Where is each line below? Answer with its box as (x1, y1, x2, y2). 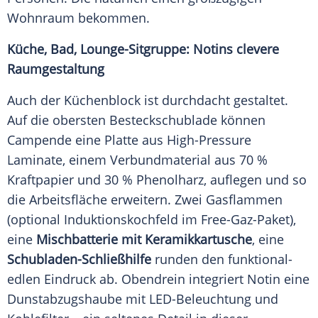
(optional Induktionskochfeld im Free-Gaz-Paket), (7, 211, 296, 229)
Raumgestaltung (7, 60, 104, 78)
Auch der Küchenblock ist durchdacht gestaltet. (7, 92, 288, 109)
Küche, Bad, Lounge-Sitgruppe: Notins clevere (7, 40, 279, 58)
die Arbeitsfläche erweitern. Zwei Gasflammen (7, 191, 283, 209)
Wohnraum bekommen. (7, 9, 150, 27)
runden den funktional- (151, 251, 292, 268)
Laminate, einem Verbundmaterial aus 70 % (7, 151, 268, 169)
